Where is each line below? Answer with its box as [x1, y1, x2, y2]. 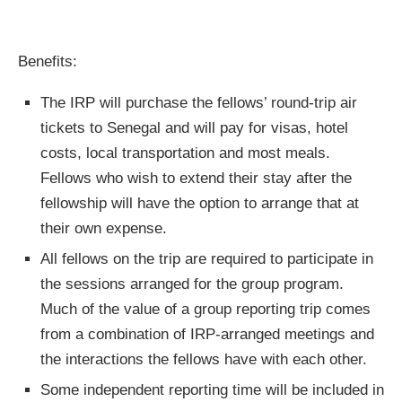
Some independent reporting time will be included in [40, 381, 384, 399]
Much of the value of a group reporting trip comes [40, 301, 371, 319]
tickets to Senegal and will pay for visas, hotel [40, 119, 348, 137]
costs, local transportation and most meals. [40, 144, 330, 162]
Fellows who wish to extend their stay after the [40, 170, 352, 188]
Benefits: [18, 53, 77, 71]
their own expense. [40, 220, 167, 238]
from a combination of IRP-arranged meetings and [40, 326, 374, 344]
